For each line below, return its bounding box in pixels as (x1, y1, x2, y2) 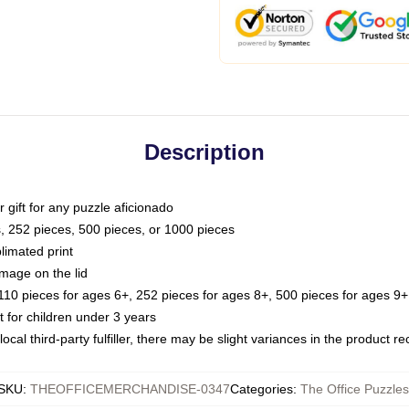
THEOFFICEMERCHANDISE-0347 (29, 382, 230, 396)
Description (144, 140, 265, 164)
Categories (229, 382, 293, 396)
